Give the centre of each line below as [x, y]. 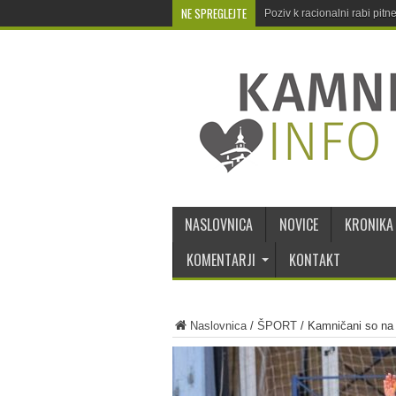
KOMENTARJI [221, 260]
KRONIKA [369, 225]
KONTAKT [314, 260]
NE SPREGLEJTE [213, 13]
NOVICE [298, 225]
